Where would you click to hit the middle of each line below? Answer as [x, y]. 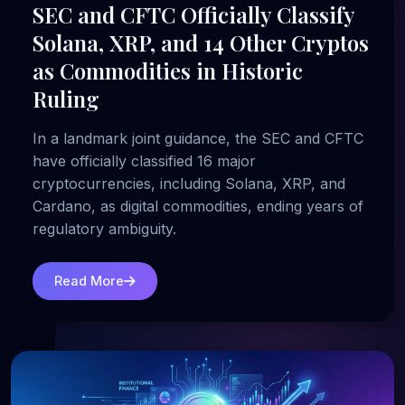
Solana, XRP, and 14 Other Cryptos [201, 42]
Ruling [66, 98]
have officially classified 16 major [144, 160]
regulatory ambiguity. [104, 228]
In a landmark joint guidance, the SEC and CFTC [198, 138]
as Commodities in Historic [168, 70]
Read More [89, 281]
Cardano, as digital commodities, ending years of [198, 206]
